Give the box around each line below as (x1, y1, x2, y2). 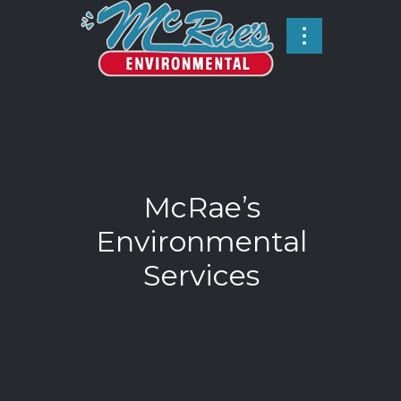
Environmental (96, 224, 307, 259)
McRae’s (142, 190, 260, 225)
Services (143, 258, 260, 293)
